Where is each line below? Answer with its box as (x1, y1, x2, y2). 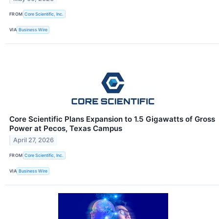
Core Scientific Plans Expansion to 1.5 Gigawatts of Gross (9, 114, 215, 124)
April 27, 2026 (13, 136, 54, 144)
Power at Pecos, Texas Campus (9, 123, 122, 133)
